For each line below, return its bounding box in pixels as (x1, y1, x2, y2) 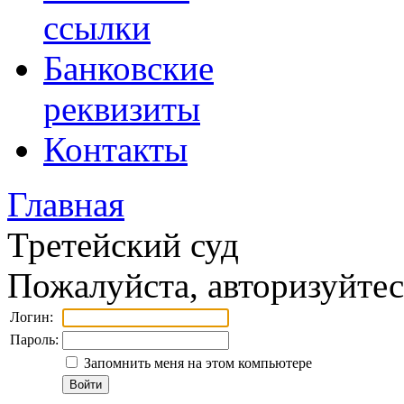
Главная (7, 184, 124, 224)
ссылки (43, 7, 151, 47)
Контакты (43, 129, 188, 169)
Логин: (10, 308, 53, 325)
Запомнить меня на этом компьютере (80, 354, 312, 371)
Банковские (43, 48, 214, 87)
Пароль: (10, 331, 59, 347)
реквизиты (43, 88, 200, 128)
